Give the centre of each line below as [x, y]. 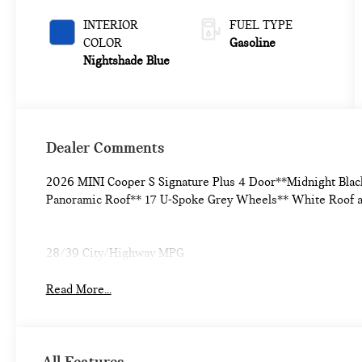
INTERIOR [110, 25]
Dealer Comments [105, 147]
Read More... [78, 289]
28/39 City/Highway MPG [115, 253]
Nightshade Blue [126, 61]
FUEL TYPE [261, 25]
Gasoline [252, 43]
